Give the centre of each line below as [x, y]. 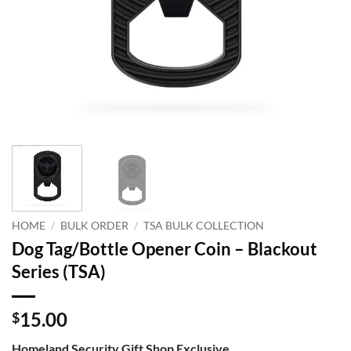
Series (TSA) [59, 271]
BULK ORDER [95, 225]
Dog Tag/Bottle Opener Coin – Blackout [165, 248]
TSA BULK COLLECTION [204, 225]
